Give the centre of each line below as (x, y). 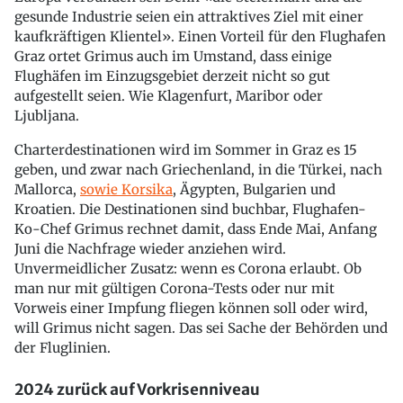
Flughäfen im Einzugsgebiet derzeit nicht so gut (172, 76)
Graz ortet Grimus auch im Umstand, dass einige (173, 57)
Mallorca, (47, 190)
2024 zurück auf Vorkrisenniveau (137, 389)
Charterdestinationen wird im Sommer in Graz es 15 (186, 150)
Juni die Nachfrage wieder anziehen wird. (150, 249)
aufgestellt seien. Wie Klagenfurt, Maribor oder (169, 96)
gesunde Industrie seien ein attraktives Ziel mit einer (189, 17)
